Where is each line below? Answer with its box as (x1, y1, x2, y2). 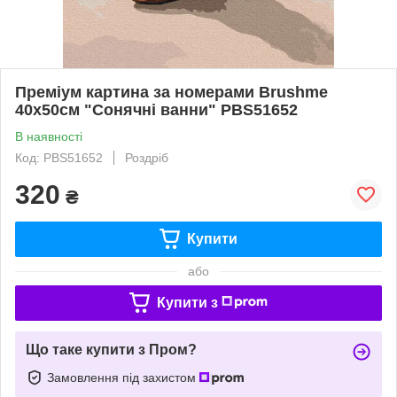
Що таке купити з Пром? (26, 341, 197, 357)
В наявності (15, 128, 82, 144)
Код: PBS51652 (15, 150, 103, 165)
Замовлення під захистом (47, 370, 199, 385)
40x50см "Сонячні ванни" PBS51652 (15, 100, 298, 119)
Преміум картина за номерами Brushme (15, 82, 328, 101)
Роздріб (125, 150, 168, 165)
